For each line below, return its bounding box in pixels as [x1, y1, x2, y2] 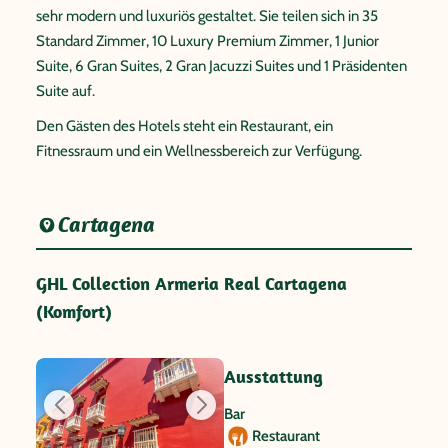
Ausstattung [224, 365, 323, 388]
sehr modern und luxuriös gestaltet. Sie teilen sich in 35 [36, 7, 378, 25]
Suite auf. [36, 82, 95, 100]
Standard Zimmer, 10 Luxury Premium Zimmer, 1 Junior [36, 32, 379, 50]
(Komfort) [36, 300, 112, 323]
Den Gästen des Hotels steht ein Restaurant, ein [36, 117, 333, 135]
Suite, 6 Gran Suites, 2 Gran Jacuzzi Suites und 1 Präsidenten [36, 57, 407, 75]
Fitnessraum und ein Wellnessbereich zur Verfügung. [36, 142, 362, 160]
